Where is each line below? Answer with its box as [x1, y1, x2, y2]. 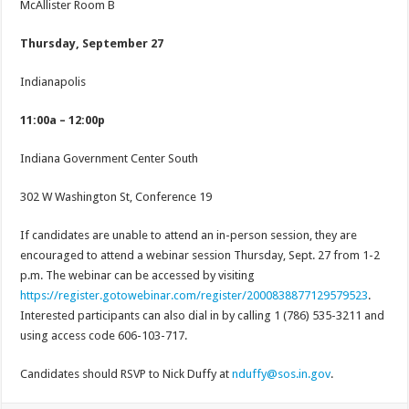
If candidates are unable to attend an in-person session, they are [20, 228, 358, 243]
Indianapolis [20, 75, 87, 89]
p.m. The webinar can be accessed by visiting [20, 268, 256, 283]
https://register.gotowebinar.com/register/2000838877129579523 [20, 288, 369, 303]
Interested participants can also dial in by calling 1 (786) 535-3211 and [20, 309, 385, 323]
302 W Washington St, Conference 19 [20, 190, 213, 204]
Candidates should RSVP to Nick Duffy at [20, 367, 233, 382]
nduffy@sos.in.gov [232, 367, 331, 382]
